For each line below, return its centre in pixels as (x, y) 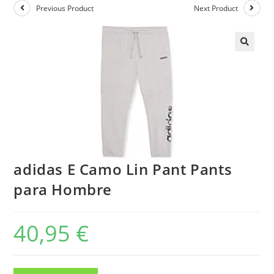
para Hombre (63, 189)
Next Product (216, 8)
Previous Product (65, 8)
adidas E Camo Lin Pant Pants (123, 169)
